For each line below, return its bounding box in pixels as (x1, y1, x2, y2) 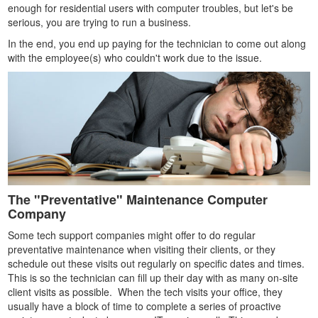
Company (8, 204, 67, 223)
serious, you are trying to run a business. (8, 15, 192, 29)
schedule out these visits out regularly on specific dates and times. (8, 256, 308, 270)
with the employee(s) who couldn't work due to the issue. (8, 50, 263, 65)
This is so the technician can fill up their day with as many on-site (8, 270, 299, 285)
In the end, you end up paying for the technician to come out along (8, 36, 307, 50)
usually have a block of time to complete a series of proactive (8, 298, 282, 313)
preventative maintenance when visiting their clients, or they (8, 241, 276, 256)
